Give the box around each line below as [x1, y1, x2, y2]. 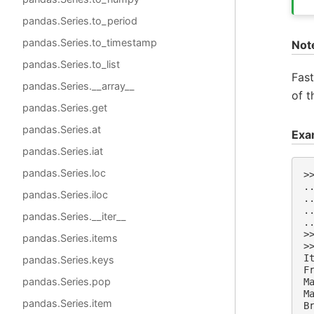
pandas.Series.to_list [22, 58, 120, 70]
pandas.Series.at [22, 123, 101, 135]
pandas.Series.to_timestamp [22, 36, 157, 48]
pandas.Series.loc [22, 167, 106, 179]
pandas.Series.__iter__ [22, 210, 126, 222]
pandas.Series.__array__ [22, 80, 135, 92]
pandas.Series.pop [22, 275, 111, 287]
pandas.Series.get [22, 102, 107, 114]
